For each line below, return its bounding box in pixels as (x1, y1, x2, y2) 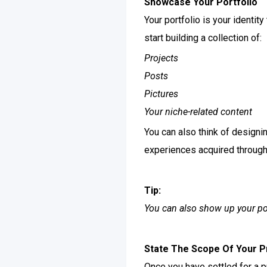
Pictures (144, 88, 178, 100)
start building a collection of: (144, 32, 262, 44)
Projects (144, 52, 178, 64)
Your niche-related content (144, 106, 252, 117)
